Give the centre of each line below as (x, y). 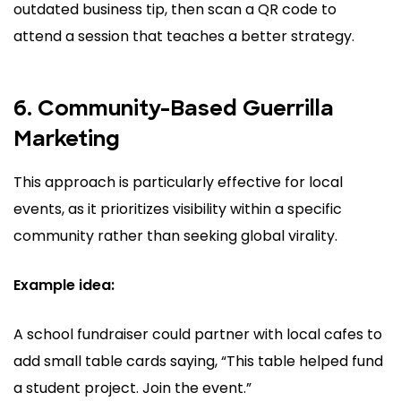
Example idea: (64, 286)
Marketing (67, 141)
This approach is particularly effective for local (178, 183)
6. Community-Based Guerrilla (174, 111)
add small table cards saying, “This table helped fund (198, 362)
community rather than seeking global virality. (175, 236)
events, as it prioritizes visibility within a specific (178, 209)
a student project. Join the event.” (132, 388)
